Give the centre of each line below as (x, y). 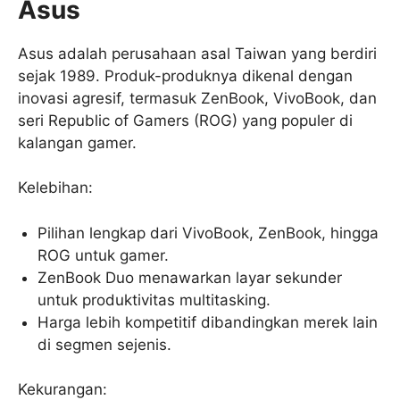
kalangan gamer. (77, 142)
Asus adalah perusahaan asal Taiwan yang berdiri (197, 53)
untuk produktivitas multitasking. (154, 300)
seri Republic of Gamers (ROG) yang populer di (185, 120)
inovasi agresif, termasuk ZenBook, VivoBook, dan (197, 98)
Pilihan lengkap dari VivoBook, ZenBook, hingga (208, 233)
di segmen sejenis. (105, 344)
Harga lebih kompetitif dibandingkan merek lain (208, 322)
